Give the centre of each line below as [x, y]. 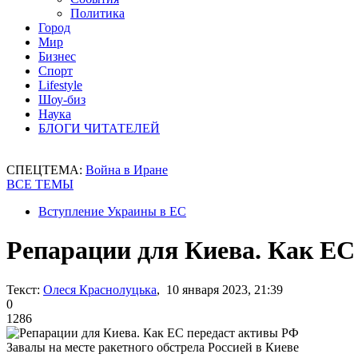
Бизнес [57, 56]
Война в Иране [127, 170]
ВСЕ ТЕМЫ [40, 184]
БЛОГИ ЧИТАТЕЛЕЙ [99, 128]
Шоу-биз [62, 99]
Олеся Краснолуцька [100, 289]
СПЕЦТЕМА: [46, 170]
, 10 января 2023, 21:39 [220, 289]
